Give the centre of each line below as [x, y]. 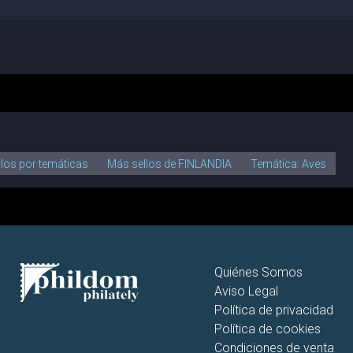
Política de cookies [268, 329]
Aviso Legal [246, 292]
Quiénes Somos [258, 273]
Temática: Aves [289, 163]
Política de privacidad [274, 310]
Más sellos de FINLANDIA [170, 163]
